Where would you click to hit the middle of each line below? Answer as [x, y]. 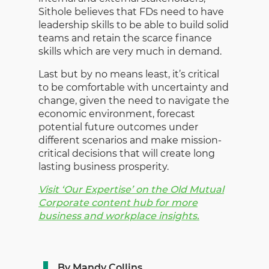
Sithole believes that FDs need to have [131, 12]
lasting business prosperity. [104, 167]
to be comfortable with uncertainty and [134, 88]
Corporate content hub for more [118, 203]
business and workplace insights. [119, 216]
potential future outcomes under [118, 127]
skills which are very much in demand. [130, 52]
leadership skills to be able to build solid [134, 25]
